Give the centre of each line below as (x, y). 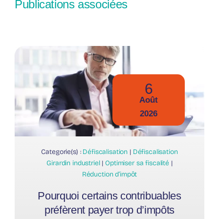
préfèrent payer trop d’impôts (109, 210)
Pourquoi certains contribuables (109, 196)
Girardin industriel (73, 163)
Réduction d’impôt (109, 175)
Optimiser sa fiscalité (137, 163)
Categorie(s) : (62, 152)
